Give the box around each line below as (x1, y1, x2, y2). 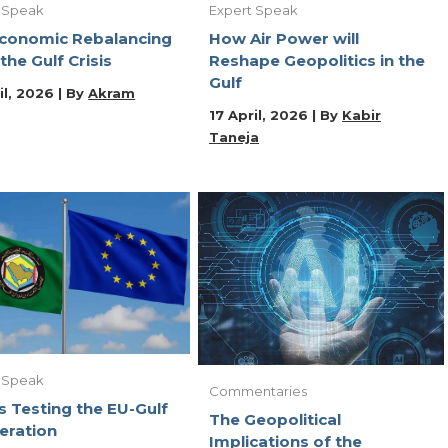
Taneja (209, 128, 259, 145)
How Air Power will (209, 28, 359, 48)
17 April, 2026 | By (209, 106, 342, 123)
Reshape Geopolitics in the (209, 50, 425, 70)
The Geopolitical (209, 409, 341, 429)
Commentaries (209, 382, 307, 399)
